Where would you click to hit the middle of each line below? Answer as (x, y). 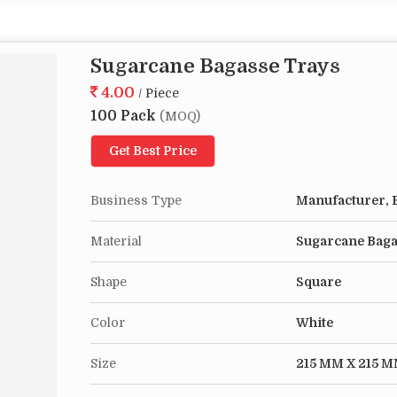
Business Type (136, 200)
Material (116, 241)
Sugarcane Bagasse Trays (215, 66)
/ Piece (159, 93)
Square (319, 282)
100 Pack (125, 116)
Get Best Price (153, 151)
